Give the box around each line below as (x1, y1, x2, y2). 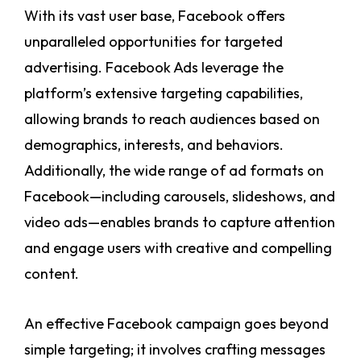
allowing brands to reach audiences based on (24, 110, 320, 129)
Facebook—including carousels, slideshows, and (24, 187, 335, 206)
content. (24, 264, 79, 284)
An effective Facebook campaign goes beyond (24, 314, 329, 334)
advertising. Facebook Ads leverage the (24, 58, 284, 77)
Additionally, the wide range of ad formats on (24, 161, 324, 180)
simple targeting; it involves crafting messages (24, 340, 326, 359)
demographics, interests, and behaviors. (24, 135, 284, 155)
